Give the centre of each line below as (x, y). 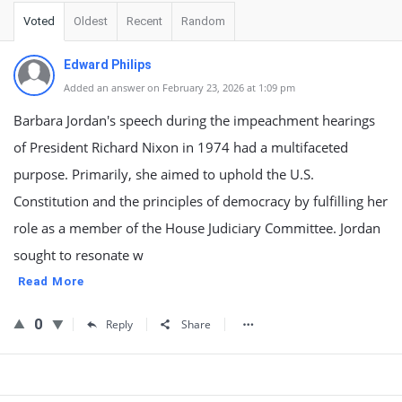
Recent (144, 21)
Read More (52, 281)
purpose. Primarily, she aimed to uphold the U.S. (164, 174)
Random (203, 21)
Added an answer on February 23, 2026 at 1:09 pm (179, 87)
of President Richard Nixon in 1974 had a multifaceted (181, 147)
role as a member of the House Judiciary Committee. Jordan (197, 228)
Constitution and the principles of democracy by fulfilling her (201, 201)
